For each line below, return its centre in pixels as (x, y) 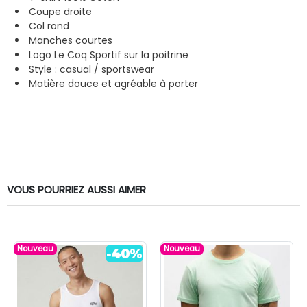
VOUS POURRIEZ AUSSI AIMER (76, 189)
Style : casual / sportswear (91, 69)
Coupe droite (60, 11)
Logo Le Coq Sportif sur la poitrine (109, 54)
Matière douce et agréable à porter (113, 83)
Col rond (50, 26)
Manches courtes (71, 40)
